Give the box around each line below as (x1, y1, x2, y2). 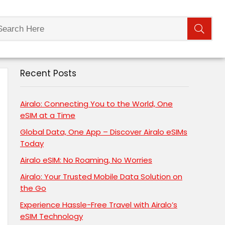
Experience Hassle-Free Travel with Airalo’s (20, 199, 177, 210)
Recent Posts (20, 67, 76, 80)
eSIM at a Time (20, 110, 75, 121)
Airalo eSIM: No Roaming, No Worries (20, 155, 152, 166)
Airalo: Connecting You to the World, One (20, 98, 173, 109)
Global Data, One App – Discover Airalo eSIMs (20, 127, 187, 138)
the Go (20, 183, 46, 194)
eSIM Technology (20, 211, 83, 222)
